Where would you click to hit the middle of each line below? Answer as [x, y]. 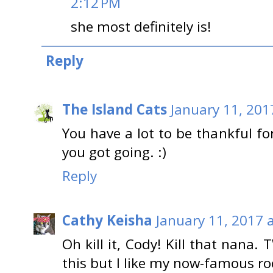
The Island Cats [115, 110]
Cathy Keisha [107, 220]
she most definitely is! [141, 26]
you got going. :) [114, 152]
